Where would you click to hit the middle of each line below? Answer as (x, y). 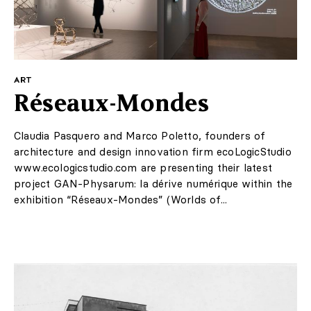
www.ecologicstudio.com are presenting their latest (143, 168)
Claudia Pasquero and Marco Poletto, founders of (140, 136)
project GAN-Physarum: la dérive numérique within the (153, 184)
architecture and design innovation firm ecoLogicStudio (153, 152)
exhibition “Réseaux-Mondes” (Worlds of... (121, 200)
